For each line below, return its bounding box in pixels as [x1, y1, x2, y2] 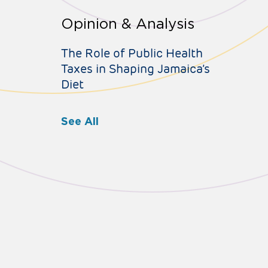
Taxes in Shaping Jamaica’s [60, 61, 210, 77]
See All [60, 115, 99, 128]
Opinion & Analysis [60, 16, 194, 32]
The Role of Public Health [60, 45, 203, 62]
